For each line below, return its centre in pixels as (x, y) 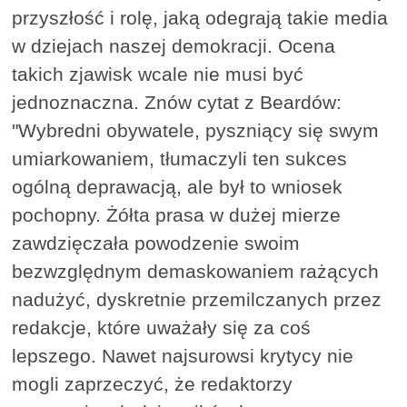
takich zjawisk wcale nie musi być (158, 74)
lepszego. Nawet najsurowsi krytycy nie (183, 356)
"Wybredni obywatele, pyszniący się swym (196, 131)
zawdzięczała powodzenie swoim (156, 243)
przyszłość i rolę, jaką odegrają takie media (200, 18)
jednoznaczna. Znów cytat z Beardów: (177, 103)
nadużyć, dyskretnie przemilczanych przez (197, 300)
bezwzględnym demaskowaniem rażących (196, 272)
